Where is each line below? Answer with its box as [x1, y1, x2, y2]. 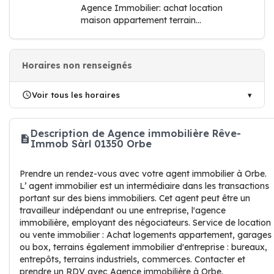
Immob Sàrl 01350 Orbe [31, 138, 152, 150]
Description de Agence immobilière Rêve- [31, 127, 241, 139]
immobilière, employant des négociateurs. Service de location [20, 217, 271, 228]
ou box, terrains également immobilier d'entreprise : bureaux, [20, 242, 267, 253]
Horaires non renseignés [22, 60, 132, 71]
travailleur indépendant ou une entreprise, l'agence [20, 205, 226, 216]
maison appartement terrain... [81, 15, 201, 26]
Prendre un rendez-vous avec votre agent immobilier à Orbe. [20, 168, 267, 179]
